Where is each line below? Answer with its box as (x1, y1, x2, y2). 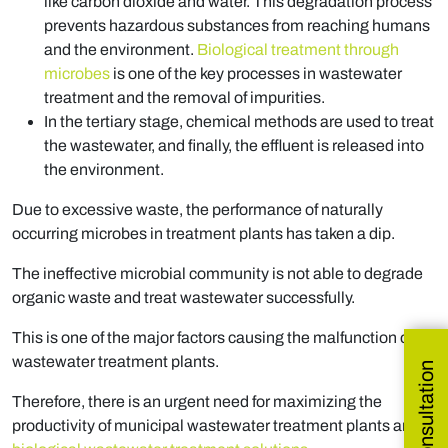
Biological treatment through (197, 41, 399, 59)
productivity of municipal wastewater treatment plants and (12, 417, 420, 435)
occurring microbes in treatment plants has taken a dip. (12, 225, 395, 243)
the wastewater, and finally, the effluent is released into (44, 137, 424, 155)
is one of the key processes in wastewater (110, 65, 402, 83)
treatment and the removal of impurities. (44, 89, 325, 107)
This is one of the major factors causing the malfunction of (12, 329, 413, 347)
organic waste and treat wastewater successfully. (12, 289, 355, 307)
